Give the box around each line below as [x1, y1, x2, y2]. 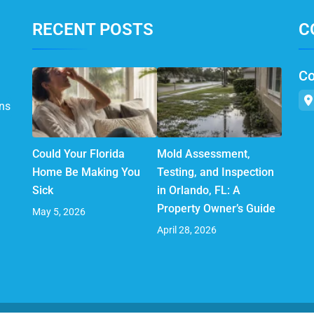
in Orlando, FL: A [157, 183, 240, 197]
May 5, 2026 [32, 205, 86, 217]
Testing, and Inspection [157, 165, 274, 179]
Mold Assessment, [157, 146, 250, 161]
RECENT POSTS [32, 20, 153, 40]
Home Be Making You [32, 165, 140, 179]
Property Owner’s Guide [157, 201, 275, 215]
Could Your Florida [32, 146, 125, 161]
